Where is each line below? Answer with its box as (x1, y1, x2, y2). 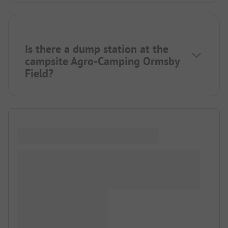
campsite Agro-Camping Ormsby (25, 54, 180, 69)
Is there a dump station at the (25, 42, 168, 56)
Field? (25, 66, 53, 81)
